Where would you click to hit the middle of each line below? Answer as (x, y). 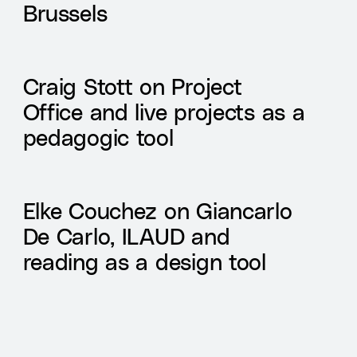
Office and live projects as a (164, 111)
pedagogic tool (98, 136)
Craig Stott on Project (132, 85)
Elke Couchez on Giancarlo (157, 210)
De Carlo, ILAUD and (126, 235)
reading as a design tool (144, 261)
